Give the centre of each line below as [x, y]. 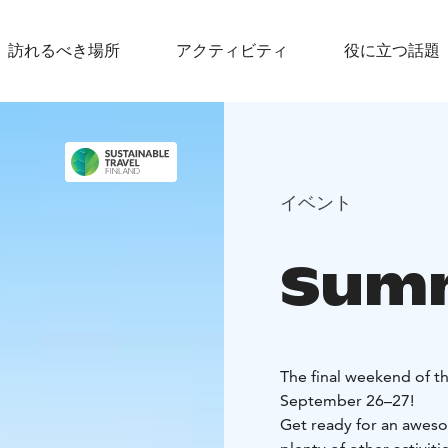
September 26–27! [347, 401]
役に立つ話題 [392, 50]
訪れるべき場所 [64, 50]
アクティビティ [232, 50]
